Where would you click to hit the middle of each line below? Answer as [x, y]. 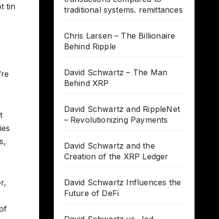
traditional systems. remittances [123, 10]
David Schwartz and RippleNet [122, 109]
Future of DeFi [91, 193]
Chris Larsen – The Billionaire [120, 36]
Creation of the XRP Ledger [116, 157]
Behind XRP [86, 83]
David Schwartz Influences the [122, 183]
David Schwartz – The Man [116, 73]
